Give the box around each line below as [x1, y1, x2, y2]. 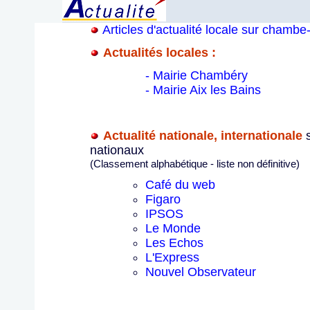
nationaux [90, 143, 144, 157]
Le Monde [145, 221, 201, 235]
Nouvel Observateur [145, 265, 256, 279]
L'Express [145, 250, 199, 264]
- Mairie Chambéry [145, 69, 248, 82]
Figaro [145, 192, 181, 206]
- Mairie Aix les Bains [145, 83, 261, 97]
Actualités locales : [103, 46, 216, 60]
